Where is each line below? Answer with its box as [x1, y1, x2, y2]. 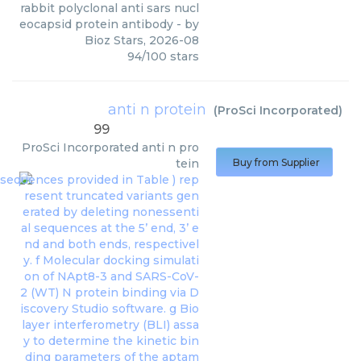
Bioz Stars [85, 33, 143, 48]
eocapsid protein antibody [19, 17, 173, 31]
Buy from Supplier [233, 156, 320, 168]
